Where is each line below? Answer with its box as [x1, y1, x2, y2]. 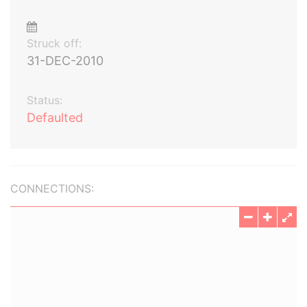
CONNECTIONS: [10, 182, 94, 195]
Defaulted [27, 110, 83, 125]
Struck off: [27, 36, 82, 50]
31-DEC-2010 [27, 53, 103, 68]
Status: [27, 93, 62, 107]
